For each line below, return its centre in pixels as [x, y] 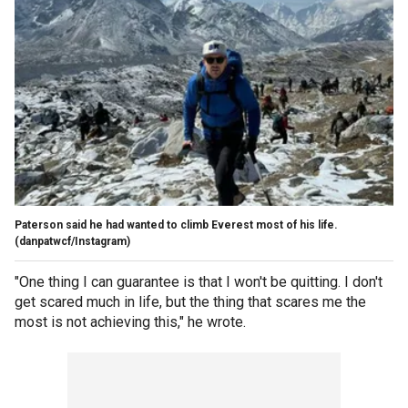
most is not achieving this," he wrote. [132, 321]
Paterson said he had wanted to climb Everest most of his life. [178, 224]
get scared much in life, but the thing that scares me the [190, 301]
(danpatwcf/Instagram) [72, 241]
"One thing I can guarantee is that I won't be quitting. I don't [199, 281]
